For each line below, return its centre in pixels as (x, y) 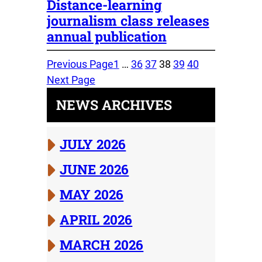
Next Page (71, 80)
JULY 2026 (93, 144)
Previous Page (80, 64)
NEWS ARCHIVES (114, 104)
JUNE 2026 (94, 169)
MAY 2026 (92, 194)
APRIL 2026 (96, 220)
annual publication (106, 36)
